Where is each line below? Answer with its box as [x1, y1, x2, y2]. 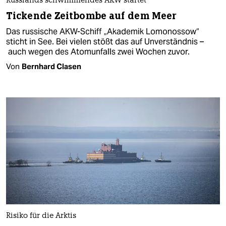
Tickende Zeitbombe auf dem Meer [6, 9, 177, 22]
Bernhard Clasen [22, 61, 81, 71]
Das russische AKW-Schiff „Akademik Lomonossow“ [6, 26, 199, 37]
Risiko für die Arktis [6, 212, 76, 220]
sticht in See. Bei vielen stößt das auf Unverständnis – [6, 36, 204, 47]
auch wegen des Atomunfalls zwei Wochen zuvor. [6, 46, 190, 57]
